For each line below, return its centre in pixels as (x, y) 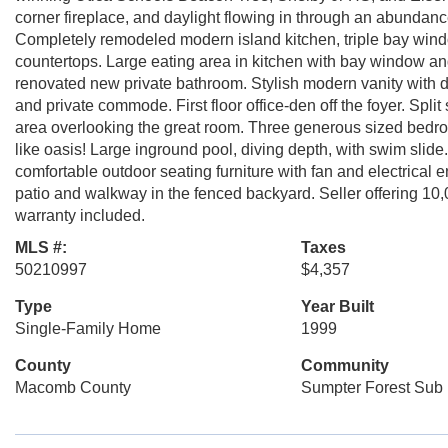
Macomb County (73, 387)
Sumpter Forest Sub (371, 387)
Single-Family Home (88, 328)
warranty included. (80, 215)
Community (344, 365)
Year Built (337, 306)
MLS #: (41, 247)
